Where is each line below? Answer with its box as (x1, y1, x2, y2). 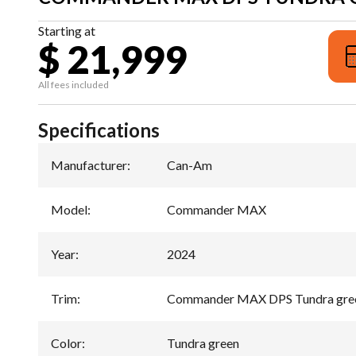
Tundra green (167, 335, 239, 350)
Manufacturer (51, 157, 127, 172)
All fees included (38, 78, 109, 91)
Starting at (38, 22, 95, 38)
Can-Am (167, 157, 212, 172)
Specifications (38, 118, 160, 141)
